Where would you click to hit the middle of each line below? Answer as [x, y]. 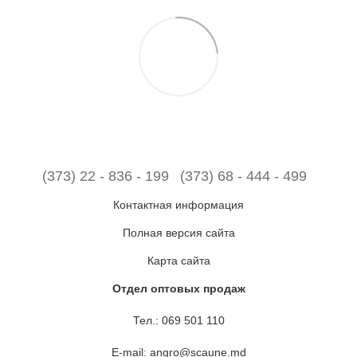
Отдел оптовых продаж [178, 288]
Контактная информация [178, 205]
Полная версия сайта [178, 233]
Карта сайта [178, 261]
